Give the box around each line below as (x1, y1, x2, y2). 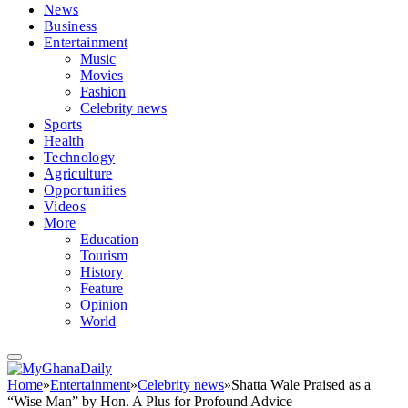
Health (44, 133, 84, 148)
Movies (80, 67, 123, 83)
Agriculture (44, 166, 113, 181)
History (80, 264, 123, 280)
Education (80, 231, 138, 247)
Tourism (80, 248, 127, 263)
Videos (44, 199, 86, 214)
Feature (80, 280, 123, 296)
